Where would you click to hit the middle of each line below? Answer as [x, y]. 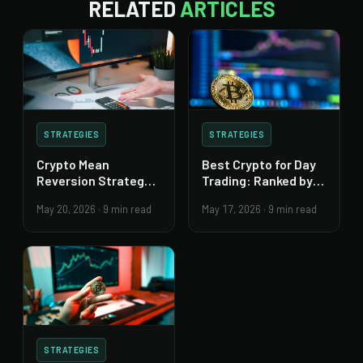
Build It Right [74, 196]
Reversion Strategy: [96, 180]
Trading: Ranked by [257, 180]
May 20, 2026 [66, 209]
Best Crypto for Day [259, 164]
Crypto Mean [73, 164]
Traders [225, 196]
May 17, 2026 [231, 209]
